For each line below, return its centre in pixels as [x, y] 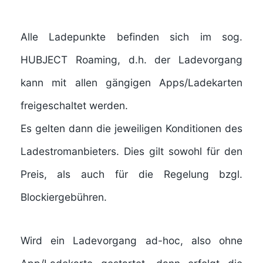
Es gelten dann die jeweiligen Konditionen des [131, 129]
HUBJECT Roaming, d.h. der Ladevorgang [131, 60]
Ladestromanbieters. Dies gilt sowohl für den [131, 151]
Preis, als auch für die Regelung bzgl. [131, 174]
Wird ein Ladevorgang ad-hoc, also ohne [131, 240]
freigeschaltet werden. [74, 106]
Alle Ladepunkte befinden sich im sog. [131, 37]
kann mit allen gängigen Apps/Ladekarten [131, 83]
